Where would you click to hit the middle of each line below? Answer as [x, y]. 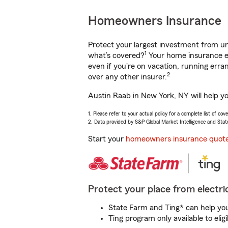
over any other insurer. [127, 77]
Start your [107, 139]
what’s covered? [116, 55]
